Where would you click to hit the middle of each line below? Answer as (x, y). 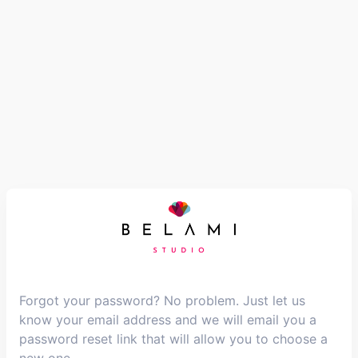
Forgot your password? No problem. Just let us (162, 300)
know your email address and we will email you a (168, 320)
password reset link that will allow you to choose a (173, 339)
